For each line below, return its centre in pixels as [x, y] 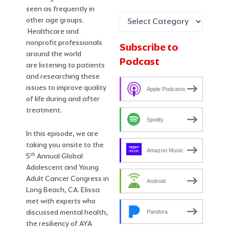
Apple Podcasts [166, 89]
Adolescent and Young [63, 167]
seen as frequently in [61, 9]
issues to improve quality [66, 87]
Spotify [155, 119]
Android [156, 181]
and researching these [63, 76]
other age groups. [55, 20]
